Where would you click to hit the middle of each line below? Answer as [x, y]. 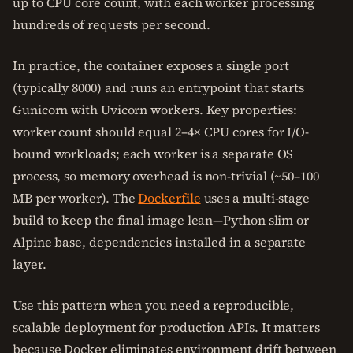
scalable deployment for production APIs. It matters [166, 327]
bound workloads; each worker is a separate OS [153, 154]
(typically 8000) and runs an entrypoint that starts [158, 87]
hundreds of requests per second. [111, 24]
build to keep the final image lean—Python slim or [161, 220]
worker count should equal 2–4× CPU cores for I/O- [161, 132]
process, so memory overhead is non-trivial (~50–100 [166, 176]
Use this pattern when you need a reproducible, [154, 305]
